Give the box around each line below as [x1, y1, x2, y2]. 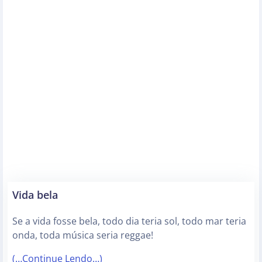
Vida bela [12, 187, 58, 202]
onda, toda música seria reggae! [12, 228, 153, 242]
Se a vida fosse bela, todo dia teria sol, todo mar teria [12, 214, 246, 227]
